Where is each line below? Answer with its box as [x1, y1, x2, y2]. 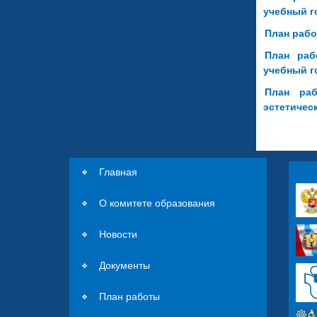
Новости [99, 228, 138, 240]
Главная [99, 166, 138, 178]
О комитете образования [99, 197, 216, 209]
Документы [99, 259, 151, 271]
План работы [99, 290, 161, 302]
